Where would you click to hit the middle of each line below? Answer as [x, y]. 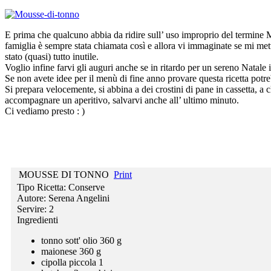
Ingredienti [38, 220]
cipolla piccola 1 [72, 262]
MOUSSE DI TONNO [64, 174]
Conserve [87, 187]
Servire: [33, 209]
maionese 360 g [71, 251]
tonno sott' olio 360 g [81, 240]
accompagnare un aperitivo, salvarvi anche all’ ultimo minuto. [122, 100]
